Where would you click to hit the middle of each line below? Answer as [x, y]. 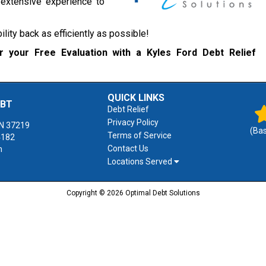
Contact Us [128, 148]
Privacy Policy [133, 122]
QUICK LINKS [136, 98]
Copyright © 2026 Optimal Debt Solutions [133, 193]
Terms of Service [140, 135]
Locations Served [141, 161]
